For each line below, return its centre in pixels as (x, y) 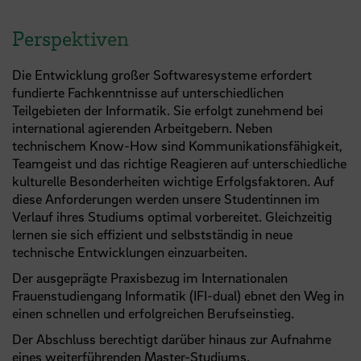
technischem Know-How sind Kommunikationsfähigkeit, (177, 145)
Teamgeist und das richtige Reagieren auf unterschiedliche (179, 163)
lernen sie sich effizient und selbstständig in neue (152, 234)
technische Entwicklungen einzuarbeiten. (130, 251)
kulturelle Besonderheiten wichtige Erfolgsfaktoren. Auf (173, 180)
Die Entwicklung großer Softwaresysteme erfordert (162, 74)
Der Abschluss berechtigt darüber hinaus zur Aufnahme (172, 338)
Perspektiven (71, 39)
